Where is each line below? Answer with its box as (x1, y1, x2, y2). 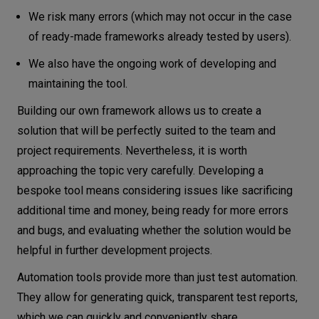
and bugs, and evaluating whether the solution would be (17, 224, 291, 238)
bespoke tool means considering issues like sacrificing (17, 184, 293, 198)
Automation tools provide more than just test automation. (17, 271, 298, 285)
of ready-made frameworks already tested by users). (28, 30, 294, 44)
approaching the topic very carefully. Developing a (17, 164, 263, 178)
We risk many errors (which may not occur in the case (28, 10, 292, 24)
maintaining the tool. (28, 77, 130, 91)
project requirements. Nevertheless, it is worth (17, 144, 247, 158)
